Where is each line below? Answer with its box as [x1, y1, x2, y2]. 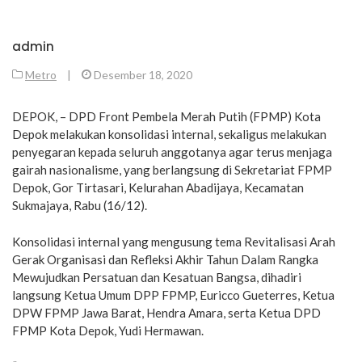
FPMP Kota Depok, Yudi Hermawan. [12, 322, 204, 338]
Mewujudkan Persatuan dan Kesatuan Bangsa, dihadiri [12, 269, 301, 284]
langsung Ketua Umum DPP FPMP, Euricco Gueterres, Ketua [12, 287, 335, 302]
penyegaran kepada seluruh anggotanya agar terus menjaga [12, 145, 332, 159]
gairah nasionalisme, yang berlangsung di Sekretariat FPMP [12, 162, 332, 177]
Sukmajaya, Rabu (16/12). [12, 198, 147, 213]
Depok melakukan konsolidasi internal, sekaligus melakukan [12, 127, 326, 141]
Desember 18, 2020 [94, 68, 192, 82]
